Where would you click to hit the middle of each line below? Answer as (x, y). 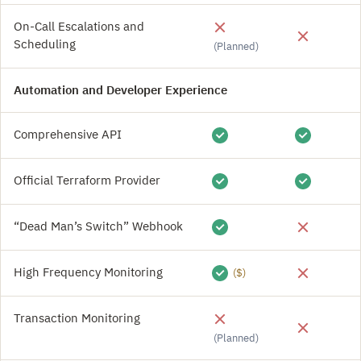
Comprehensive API (68, 134)
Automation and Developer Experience (120, 90)
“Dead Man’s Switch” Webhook (98, 226)
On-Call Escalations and (79, 26)
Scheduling (45, 44)
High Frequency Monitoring (88, 272)
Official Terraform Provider (87, 180)
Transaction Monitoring (77, 318)
